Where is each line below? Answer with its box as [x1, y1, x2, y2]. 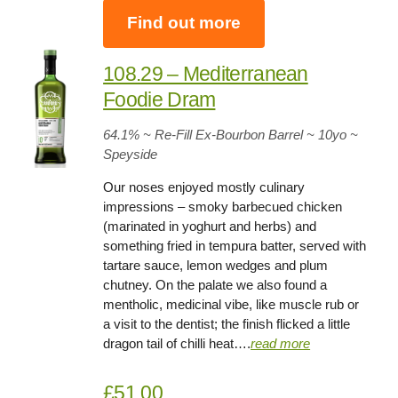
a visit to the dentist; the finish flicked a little [103, 315, 351, 331]
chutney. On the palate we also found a [103, 276, 328, 292]
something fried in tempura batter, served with [103, 237, 367, 253]
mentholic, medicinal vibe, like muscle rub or [103, 296, 360, 312]
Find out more [127, 13, 242, 33]
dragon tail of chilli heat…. [103, 335, 251, 351]
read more [251, 335, 311, 351]
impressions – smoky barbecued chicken [103, 198, 343, 214]
